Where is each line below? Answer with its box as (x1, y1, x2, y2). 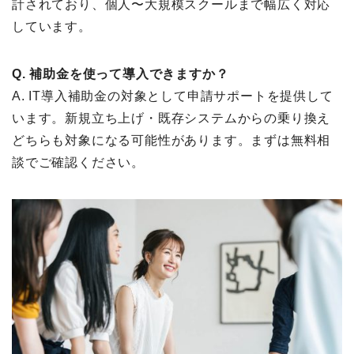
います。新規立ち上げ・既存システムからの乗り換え (12, 111, 331, 126)
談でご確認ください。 (12, 156, 145, 170)
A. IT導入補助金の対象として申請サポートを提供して (12, 89, 333, 104)
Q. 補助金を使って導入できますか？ (12, 67, 229, 81)
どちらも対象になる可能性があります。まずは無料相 (12, 134, 331, 148)
